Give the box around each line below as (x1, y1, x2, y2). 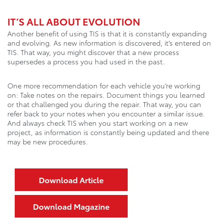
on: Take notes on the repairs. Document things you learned (7, 90, 205, 100)
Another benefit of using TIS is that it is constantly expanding (7, 28, 207, 39)
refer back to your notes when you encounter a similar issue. (7, 109, 205, 119)
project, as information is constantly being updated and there (7, 127, 209, 137)
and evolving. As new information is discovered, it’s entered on (7, 38, 211, 48)
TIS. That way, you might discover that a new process (7, 47, 179, 57)
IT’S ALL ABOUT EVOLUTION (7, 14, 140, 28)
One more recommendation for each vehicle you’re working (7, 81, 200, 91)
